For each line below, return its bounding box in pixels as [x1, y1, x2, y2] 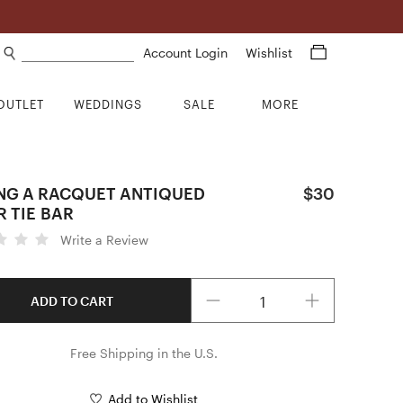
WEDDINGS [74, 97, 143, 112]
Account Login [143, 45, 232, 60]
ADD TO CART [30, 292, 113, 309]
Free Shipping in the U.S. [69, 345, 218, 361]
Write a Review [60, 232, 149, 247]
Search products [21, 44, 120, 59]
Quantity [191, 278, 242, 293]
